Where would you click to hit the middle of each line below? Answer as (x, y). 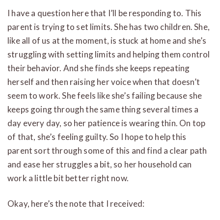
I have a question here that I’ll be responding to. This (105, 13)
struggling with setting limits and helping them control (109, 54)
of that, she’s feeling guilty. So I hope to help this (97, 137)
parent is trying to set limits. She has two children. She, (109, 27)
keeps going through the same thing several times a (103, 109)
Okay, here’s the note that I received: (76, 203)
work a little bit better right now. (68, 178)
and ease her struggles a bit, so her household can (100, 164)
